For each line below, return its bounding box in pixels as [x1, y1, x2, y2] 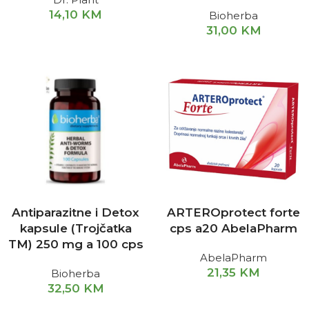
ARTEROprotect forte [167, 206, 300, 219]
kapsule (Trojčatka [19, 221, 132, 235]
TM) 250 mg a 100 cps [8, 237, 143, 251]
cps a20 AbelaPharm [170, 221, 297, 235]
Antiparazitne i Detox [12, 206, 139, 219]
